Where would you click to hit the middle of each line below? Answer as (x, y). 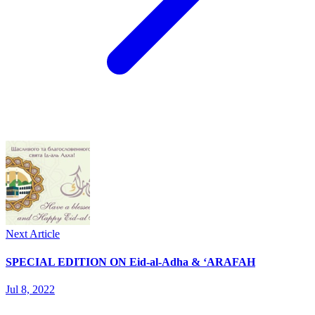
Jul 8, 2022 (30, 289)
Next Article (33, 234)
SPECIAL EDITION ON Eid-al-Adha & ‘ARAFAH (130, 262)
